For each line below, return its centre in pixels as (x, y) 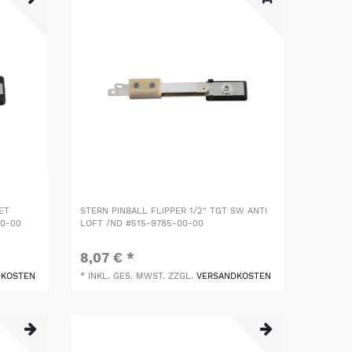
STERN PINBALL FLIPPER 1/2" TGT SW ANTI (174, 211)
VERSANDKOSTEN (234, 276)
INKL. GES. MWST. (127, 276)
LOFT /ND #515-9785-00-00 (142, 223)
